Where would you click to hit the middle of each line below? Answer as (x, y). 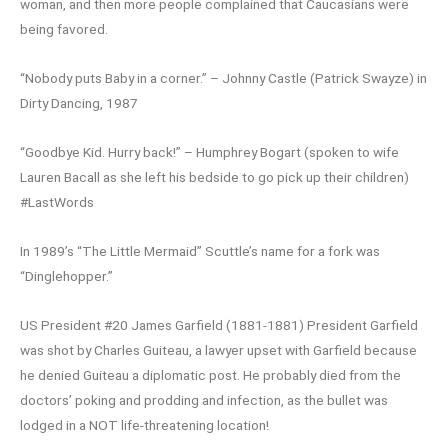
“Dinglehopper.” (66, 276)
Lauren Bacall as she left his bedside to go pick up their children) (214, 177)
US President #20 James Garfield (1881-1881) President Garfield (219, 325)
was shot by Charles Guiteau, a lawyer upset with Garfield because (218, 350)
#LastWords (57, 202)
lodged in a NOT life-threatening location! (144, 425)
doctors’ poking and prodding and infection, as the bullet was (204, 400)
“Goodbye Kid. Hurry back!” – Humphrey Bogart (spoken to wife (209, 152)
